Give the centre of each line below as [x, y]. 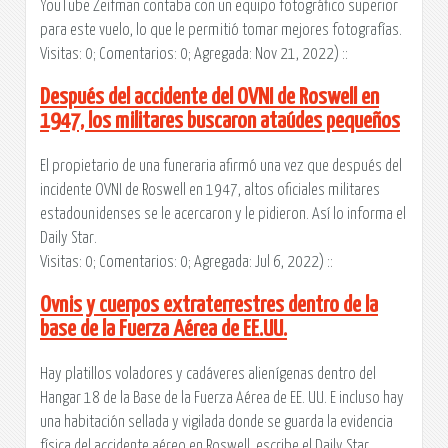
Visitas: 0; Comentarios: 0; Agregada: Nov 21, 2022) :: [194, 53]
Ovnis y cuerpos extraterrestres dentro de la [209, 305]
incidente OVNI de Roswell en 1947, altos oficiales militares [210, 189]
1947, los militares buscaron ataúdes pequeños [220, 121]
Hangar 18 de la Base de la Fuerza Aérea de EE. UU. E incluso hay [222, 397]
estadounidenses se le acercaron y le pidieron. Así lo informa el [223, 213]
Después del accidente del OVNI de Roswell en [209, 97]
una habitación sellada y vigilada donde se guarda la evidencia [216, 421]
